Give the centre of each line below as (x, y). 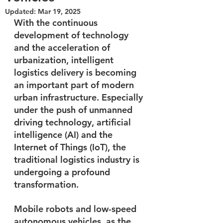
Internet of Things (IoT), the (71, 147)
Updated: (21, 11)
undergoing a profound (63, 172)
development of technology (72, 35)
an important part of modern (75, 85)
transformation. (48, 184)
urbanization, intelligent (65, 60)
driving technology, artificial (74, 122)
